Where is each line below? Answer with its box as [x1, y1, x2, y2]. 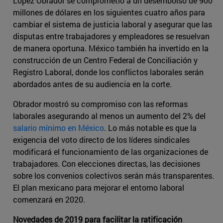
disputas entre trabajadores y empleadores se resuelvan [13, 30, 210, 41]
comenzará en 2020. [13, 194, 85, 205]
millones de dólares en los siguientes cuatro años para [13, 6, 205, 17]
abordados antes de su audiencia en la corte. [13, 78, 172, 89]
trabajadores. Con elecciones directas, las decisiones [13, 158, 200, 169]
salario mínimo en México [13, 122, 104, 133]
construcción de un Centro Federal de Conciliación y [13, 54, 198, 65]
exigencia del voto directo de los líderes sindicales [13, 134, 190, 145]
